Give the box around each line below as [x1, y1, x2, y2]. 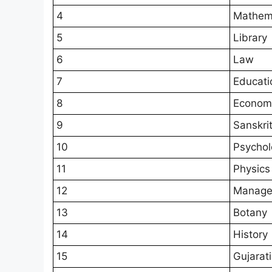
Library [233, 32, 267, 44]
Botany [233, 206, 267, 219]
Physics [233, 163, 270, 175]
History [233, 228, 268, 241]
